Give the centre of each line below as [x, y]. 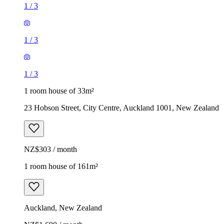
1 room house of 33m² [59, 90]
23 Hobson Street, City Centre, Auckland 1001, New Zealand [121, 107]
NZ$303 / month [50, 149]
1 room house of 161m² [61, 166]
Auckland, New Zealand [63, 207]
